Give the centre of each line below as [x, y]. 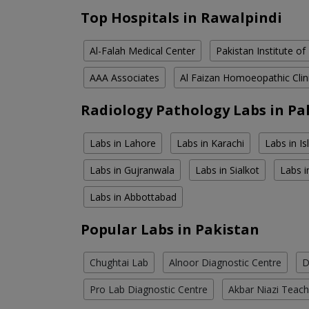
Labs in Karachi [210, 143]
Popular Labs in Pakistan [170, 230]
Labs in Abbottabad [133, 197]
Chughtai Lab [119, 263]
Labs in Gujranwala [132, 170]
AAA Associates [124, 78]
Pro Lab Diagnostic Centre [149, 290]
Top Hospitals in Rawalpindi [181, 18]
